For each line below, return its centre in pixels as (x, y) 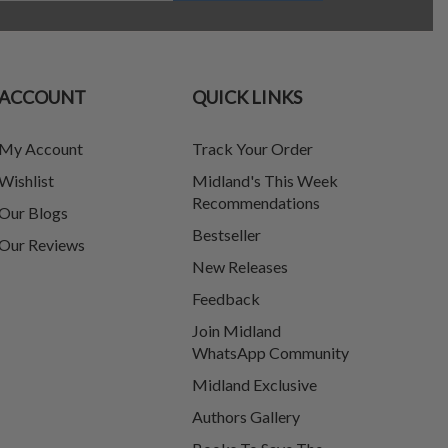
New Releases (240, 266)
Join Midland (236, 330)
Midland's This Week (265, 180)
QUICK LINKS (247, 97)
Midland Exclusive (254, 384)
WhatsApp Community (270, 352)
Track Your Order (252, 148)
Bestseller (226, 234)
